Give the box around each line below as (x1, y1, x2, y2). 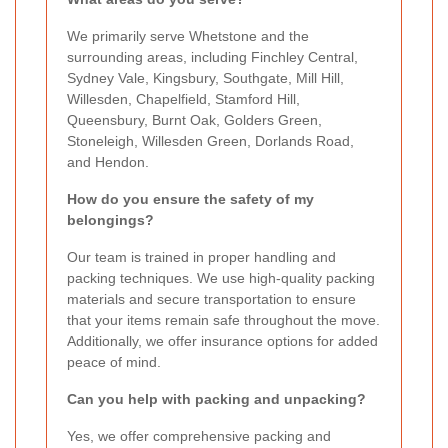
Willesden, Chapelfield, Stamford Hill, (67, 91, 300, 108)
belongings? (67, 212, 154, 229)
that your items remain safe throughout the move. (67, 312, 380, 329)
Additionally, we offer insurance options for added (67, 333, 378, 350)
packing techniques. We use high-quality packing (67, 270, 375, 287)
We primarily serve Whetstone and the (67, 28, 309, 45)
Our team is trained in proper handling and (67, 249, 336, 266)
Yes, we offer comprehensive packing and (67, 428, 331, 445)
